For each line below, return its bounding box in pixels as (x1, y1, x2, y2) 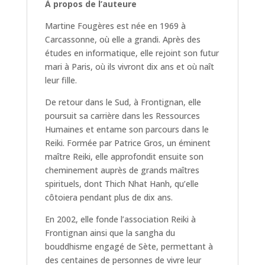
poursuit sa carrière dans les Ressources (44, 109, 200, 121)
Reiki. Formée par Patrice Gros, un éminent (44, 137, 211, 148)
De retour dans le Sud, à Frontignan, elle (44, 96, 201, 108)
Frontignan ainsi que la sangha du (44, 227, 175, 238)
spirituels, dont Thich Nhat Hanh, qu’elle (44, 177, 199, 189)
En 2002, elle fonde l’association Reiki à (44, 213, 196, 225)
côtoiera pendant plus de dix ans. (44, 191, 173, 203)
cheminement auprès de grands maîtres (44, 164, 199, 176)
